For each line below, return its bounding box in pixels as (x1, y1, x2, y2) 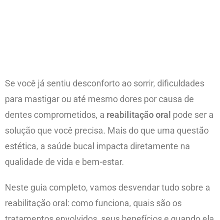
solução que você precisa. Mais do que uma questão (5, 125, 209, 136)
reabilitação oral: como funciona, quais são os (5, 198, 182, 209)
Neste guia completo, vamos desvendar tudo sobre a (5, 182, 210, 193)
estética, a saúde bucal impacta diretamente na (5, 141, 190, 152)
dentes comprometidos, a (5, 110, 107, 120)
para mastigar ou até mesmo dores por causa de (5, 94, 194, 105)
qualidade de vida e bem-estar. (5, 157, 124, 167)
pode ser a (171, 110, 214, 120)
